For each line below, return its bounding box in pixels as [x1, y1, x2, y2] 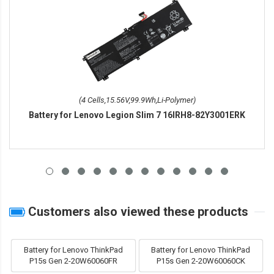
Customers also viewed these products [25, 204, 248, 220]
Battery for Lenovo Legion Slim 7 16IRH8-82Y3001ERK [29, 110, 245, 120]
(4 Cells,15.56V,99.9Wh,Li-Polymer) [78, 95, 196, 105]
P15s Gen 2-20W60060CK [156, 256, 245, 266]
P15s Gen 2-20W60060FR [29, 256, 117, 266]
